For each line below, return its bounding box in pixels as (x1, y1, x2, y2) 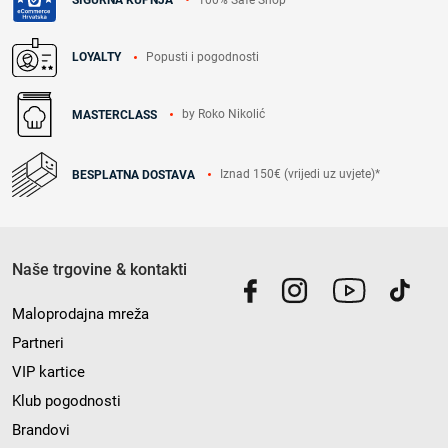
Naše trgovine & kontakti (12, 260, 187, 280)
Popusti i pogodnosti (146, 49, 259, 64)
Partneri (12, 334, 64, 353)
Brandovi (12, 421, 70, 440)
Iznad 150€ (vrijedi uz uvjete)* (220, 167, 380, 182)
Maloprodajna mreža (12, 305, 149, 324)
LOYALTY (72, 50, 121, 65)
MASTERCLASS (72, 107, 157, 122)
